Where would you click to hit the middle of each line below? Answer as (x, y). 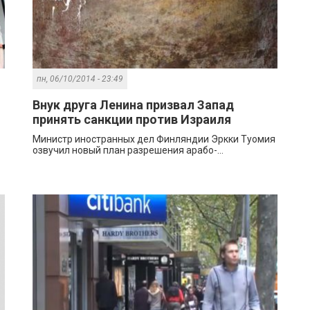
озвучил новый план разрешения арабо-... (128, 151)
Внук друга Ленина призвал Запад (134, 105)
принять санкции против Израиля (132, 120)
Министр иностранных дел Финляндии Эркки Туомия (154, 139)
